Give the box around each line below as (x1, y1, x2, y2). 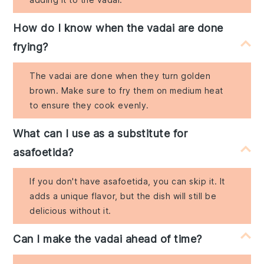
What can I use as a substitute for (13, 127, 188, 140)
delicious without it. (29, 206, 111, 216)
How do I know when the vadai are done (13, 22, 223, 35)
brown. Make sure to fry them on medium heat (29, 85, 223, 96)
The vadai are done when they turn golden (29, 71, 211, 81)
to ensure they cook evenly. (29, 100, 149, 111)
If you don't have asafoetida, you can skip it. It (29, 176, 225, 187)
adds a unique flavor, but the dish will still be (29, 191, 217, 202)
